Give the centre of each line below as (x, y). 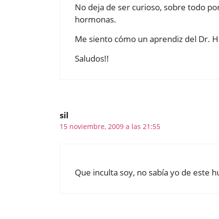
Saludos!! (92, 58)
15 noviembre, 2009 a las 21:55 (110, 126)
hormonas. (96, 19)
